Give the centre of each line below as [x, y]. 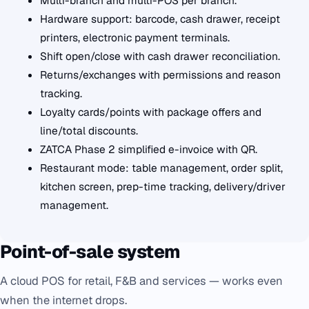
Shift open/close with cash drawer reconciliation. [160, 56]
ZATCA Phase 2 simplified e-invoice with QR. [149, 149]
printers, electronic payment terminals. [135, 37]
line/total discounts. [89, 130]
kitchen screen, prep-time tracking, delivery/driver [163, 186]
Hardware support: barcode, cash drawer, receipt [160, 19]
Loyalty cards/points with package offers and [151, 112]
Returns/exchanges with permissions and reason [160, 74]
